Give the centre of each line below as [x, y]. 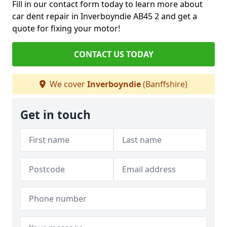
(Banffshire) [164, 84]
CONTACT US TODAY [113, 54]
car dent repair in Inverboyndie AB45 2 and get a [105, 16]
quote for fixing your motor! [66, 29]
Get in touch [55, 115]
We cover [67, 84]
